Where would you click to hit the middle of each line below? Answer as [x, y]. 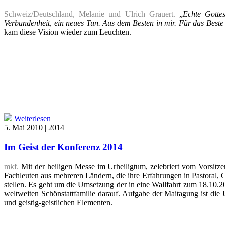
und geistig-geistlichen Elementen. [58, 202]
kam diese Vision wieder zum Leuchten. [68, 32]
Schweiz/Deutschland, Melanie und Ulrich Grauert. [90, 14]
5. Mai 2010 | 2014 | [37, 128]
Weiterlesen [32, 119]
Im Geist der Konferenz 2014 [63, 147]
